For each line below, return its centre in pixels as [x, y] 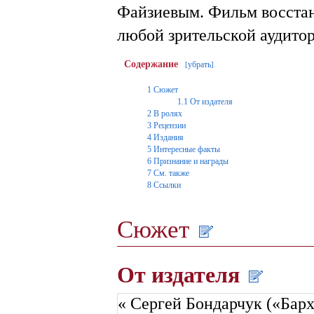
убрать [199, 64]
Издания [169, 137]
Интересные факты [187, 149]
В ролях [168, 113]
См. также [171, 173]
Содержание [151, 64]
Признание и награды [191, 161]
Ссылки [167, 185]
